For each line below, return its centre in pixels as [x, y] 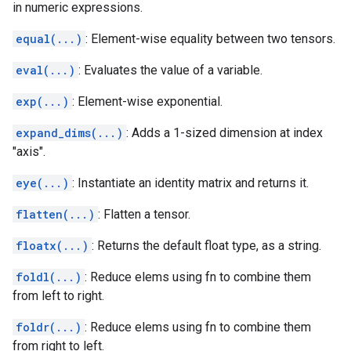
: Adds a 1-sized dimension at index [224, 133]
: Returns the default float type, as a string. [206, 246]
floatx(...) [52, 246]
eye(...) [42, 183]
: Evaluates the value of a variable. [170, 70]
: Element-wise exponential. [147, 101]
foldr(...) [49, 327]
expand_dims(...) [69, 133]
